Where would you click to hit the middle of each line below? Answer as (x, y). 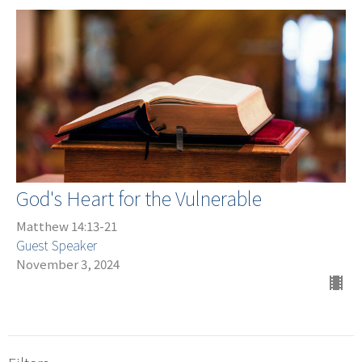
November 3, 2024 (68, 263)
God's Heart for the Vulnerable (139, 197)
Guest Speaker (57, 244)
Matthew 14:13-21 (67, 225)
